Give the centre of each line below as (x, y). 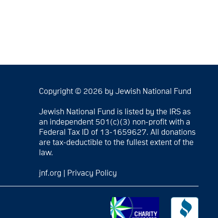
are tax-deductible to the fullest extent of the (116, 143)
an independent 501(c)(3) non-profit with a (114, 122)
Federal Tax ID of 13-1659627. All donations (117, 132)
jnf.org (50, 173)
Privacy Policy (92, 173)
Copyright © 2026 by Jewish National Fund (115, 91)
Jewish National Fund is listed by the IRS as (115, 112)
